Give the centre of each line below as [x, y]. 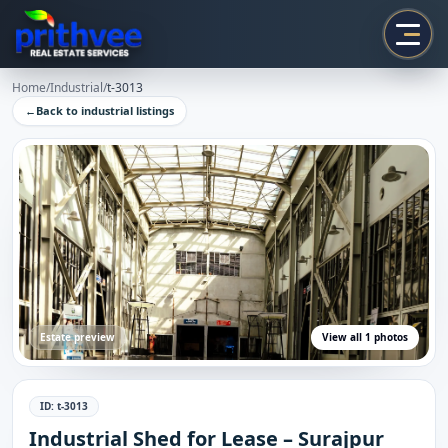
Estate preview [77, 337]
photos [389, 337]
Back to [58, 110]
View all [343, 337]
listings [153, 110]
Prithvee [46, 44]
